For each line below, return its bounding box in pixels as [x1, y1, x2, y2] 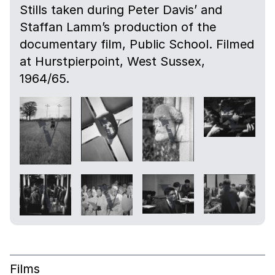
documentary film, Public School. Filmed [20, 37, 254, 52]
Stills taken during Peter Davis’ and [20, 2, 222, 18]
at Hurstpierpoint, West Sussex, [20, 54, 205, 69]
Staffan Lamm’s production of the [20, 20, 216, 35]
